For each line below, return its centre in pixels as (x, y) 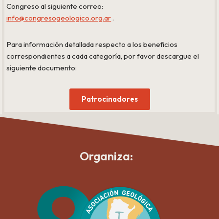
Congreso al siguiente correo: (55, 6)
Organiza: (107, 156)
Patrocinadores (109, 99)
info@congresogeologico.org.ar (59, 18)
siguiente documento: (42, 67)
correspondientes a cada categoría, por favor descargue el (103, 56)
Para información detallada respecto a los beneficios (92, 44)
